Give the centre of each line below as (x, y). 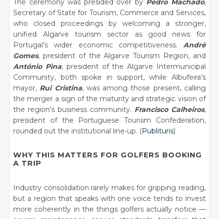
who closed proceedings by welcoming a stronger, (109, 24)
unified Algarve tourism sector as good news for (109, 34)
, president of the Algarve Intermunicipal (133, 67)
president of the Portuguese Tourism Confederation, (109, 120)
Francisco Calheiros (169, 110)
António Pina (37, 67)
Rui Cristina (61, 88)
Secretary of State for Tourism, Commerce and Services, (109, 13)
